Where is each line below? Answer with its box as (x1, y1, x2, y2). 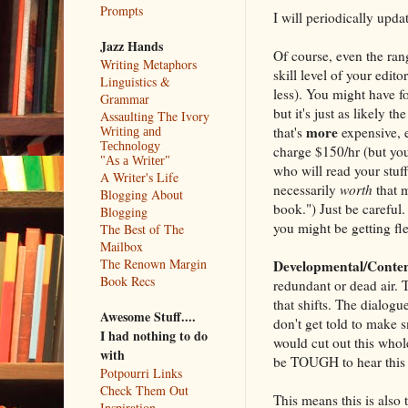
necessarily (272, 179, 340, 199)
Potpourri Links (99, 363, 182, 382)
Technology (99, 138, 160, 153)
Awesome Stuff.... (99, 306, 196, 326)
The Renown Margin (99, 254, 207, 272)
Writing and (99, 124, 161, 138)
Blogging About (99, 185, 183, 203)
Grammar (99, 89, 149, 107)
